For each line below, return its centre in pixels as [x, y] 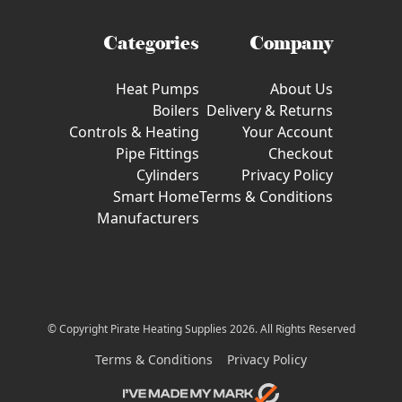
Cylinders [168, 175]
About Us [301, 89]
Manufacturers [148, 218]
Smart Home [156, 197]
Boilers [176, 111]
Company [291, 44]
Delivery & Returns [270, 111]
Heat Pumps [157, 89]
